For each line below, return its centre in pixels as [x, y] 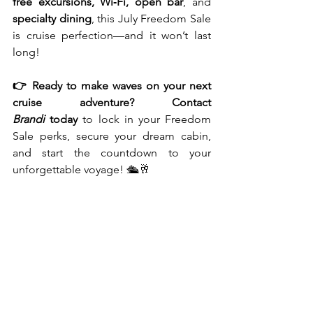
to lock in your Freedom [145, 119]
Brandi [29, 119]
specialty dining [52, 18]
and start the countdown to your [112, 152]
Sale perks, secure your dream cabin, [112, 136]
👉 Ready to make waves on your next [112, 85]
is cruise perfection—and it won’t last [112, 35]
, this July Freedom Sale [151, 18]
